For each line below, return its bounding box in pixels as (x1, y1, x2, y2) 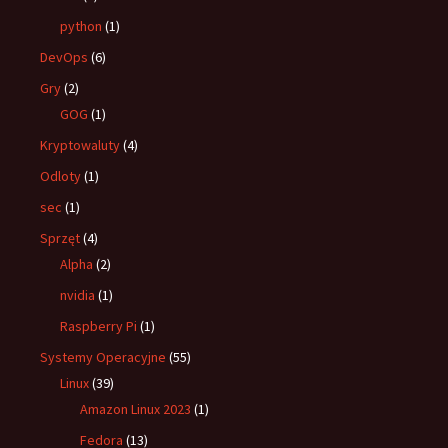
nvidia (60, 286, 95, 304)
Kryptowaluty (40, 136, 120, 154)
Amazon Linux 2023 (80, 400, 191, 418)
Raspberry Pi (60, 317, 137, 335)
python (60, 17, 102, 35)
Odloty (40, 167, 81, 185)
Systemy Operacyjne (40, 348, 166, 366)
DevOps (40, 48, 88, 66)
